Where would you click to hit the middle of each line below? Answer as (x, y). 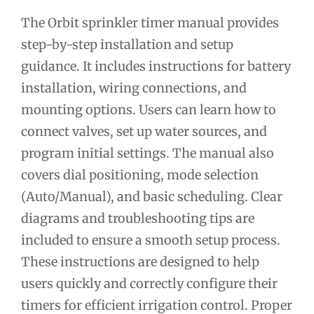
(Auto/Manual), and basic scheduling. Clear (152, 196)
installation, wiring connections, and (134, 88)
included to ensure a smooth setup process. (151, 240)
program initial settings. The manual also (148, 153)
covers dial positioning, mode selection (140, 175)
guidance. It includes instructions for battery (156, 66)
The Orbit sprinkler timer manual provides (150, 22)
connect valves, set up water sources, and (144, 131)
